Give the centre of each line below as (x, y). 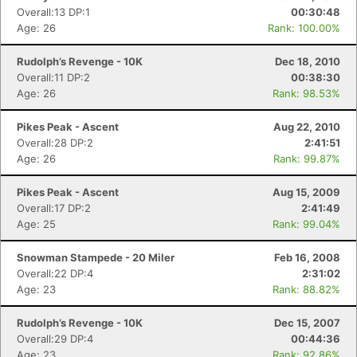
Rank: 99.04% (306, 224)
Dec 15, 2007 (307, 323)
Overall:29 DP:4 (55, 339)
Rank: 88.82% (306, 289)
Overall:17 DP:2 (54, 208)
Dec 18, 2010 (308, 61)
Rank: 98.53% (306, 93)
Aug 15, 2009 (306, 192)
